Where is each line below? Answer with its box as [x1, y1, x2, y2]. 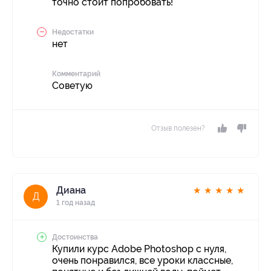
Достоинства [52, 233, 98, 242]
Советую [52, 80, 93, 92]
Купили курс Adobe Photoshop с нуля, [52, 243, 226, 255]
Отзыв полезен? [151, 124, 205, 133]
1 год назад [56, 198, 95, 207]
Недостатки [52, 28, 94, 37]
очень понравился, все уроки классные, [52, 255, 233, 267]
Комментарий [52, 70, 100, 79]
